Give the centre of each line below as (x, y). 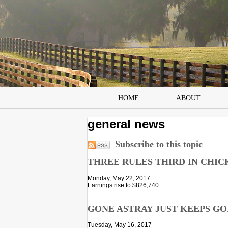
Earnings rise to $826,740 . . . (128, 185)
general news (126, 124)
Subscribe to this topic (158, 144)
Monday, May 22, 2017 (119, 178)
